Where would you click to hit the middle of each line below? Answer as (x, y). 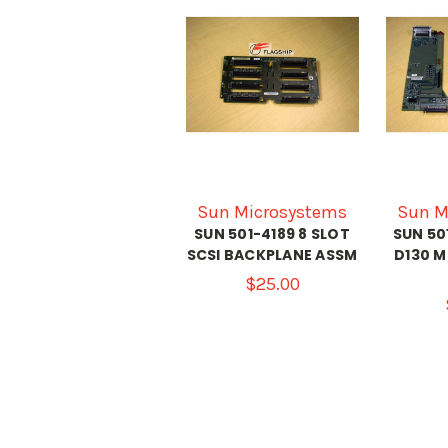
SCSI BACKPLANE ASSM (272, 254)
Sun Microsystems (272, 211)
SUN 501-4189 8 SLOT (272, 233)
